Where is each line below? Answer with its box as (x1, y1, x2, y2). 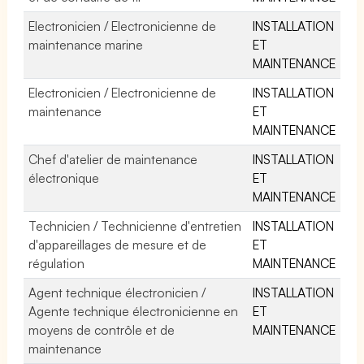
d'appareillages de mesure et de (28, 236, 207, 253)
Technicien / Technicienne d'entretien (28, 217, 242, 234)
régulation (28, 254, 84, 271)
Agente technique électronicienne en (28, 302, 239, 319)
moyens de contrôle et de (28, 321, 175, 338)
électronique (28, 169, 99, 186)
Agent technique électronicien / (28, 284, 206, 301)
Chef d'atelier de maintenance (28, 150, 198, 167)
